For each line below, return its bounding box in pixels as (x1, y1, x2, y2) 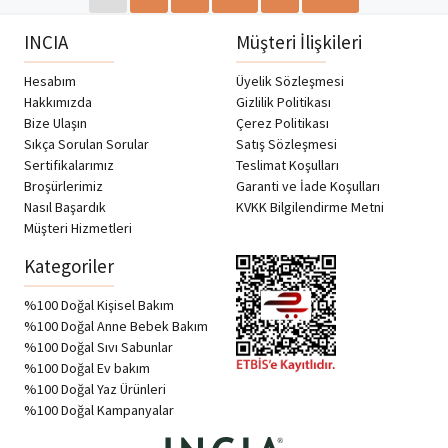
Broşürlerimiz (24, 177, 103, 196)
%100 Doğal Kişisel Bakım (24, 296, 174, 315)
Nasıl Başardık (24, 198, 106, 217)
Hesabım (24, 72, 76, 91)
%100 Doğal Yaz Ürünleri (24, 380, 166, 399)
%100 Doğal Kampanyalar (24, 401, 174, 420)
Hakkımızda (24, 93, 92, 112)
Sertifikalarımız (24, 156, 114, 175)
